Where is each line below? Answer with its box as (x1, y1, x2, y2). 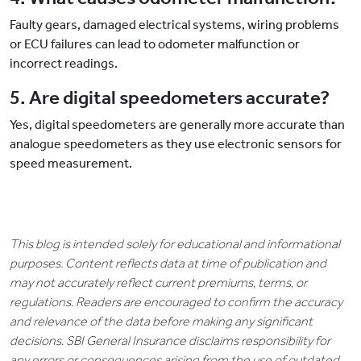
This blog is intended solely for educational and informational (10, 236, 340, 252)
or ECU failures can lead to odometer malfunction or (10, 36, 300, 52)
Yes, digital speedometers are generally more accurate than (10, 117, 345, 133)
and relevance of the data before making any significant (10, 313, 313, 330)
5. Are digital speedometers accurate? (10, 86, 330, 110)
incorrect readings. (10, 56, 118, 72)
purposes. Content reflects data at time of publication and (10, 255, 326, 272)
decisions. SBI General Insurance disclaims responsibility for (10, 333, 330, 349)
